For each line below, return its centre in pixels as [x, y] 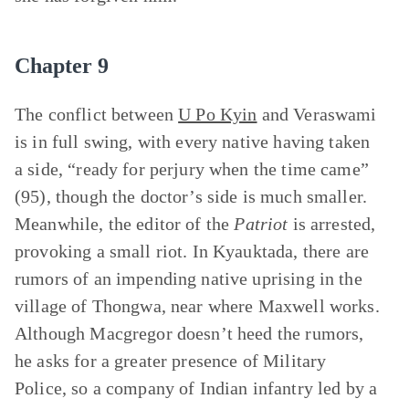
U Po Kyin [218, 114]
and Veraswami [317, 114]
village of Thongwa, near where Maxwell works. [197, 306]
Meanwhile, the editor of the [125, 224]
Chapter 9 [62, 66]
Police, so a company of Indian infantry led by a [196, 388]
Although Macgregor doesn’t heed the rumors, [189, 333]
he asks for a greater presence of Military [171, 361]
